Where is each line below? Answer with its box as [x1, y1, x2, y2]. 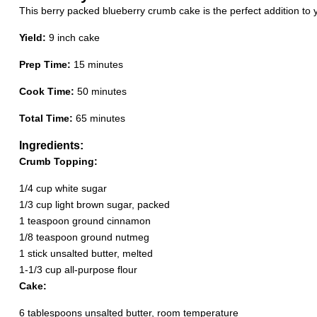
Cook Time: [18, 86, 74, 97]
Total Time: [18, 113, 73, 124]
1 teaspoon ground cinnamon [18, 215, 151, 226]
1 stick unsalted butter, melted [18, 248, 153, 259]
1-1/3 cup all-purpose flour [18, 264, 137, 275]
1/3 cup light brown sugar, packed [18, 199, 170, 210]
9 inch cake [48, 32, 100, 43]
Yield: [18, 32, 46, 43]
